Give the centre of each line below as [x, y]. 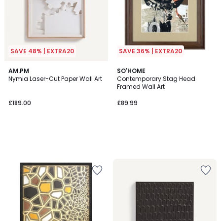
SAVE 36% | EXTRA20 [150, 51]
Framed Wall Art [141, 87]
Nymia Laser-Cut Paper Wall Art [55, 79]
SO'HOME [131, 71]
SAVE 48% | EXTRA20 [42, 51]
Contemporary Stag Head [156, 79]
